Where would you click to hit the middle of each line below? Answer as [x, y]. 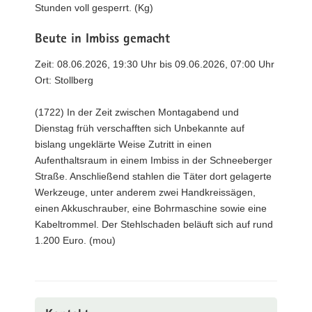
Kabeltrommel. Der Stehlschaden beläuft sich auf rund [154, 224]
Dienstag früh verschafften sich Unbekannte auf [140, 128]
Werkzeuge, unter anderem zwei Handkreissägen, [145, 192]
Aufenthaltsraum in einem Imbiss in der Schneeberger [154, 160]
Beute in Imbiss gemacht [102, 40]
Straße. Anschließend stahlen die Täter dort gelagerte [153, 176]
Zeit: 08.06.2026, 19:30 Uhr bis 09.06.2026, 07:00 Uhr [155, 64]
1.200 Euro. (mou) [75, 240]
